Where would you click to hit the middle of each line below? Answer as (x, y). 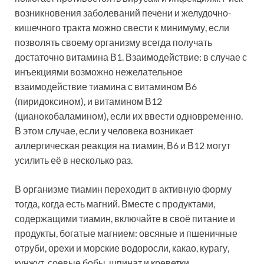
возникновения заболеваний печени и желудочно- (123, 13)
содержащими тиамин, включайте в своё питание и (125, 219)
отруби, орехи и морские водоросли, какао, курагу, (122, 248)
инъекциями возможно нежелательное (99, 72)
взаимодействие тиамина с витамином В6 (106, 87)
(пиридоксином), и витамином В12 (88, 101)
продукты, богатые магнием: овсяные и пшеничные (126, 233)
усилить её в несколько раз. (74, 160)
